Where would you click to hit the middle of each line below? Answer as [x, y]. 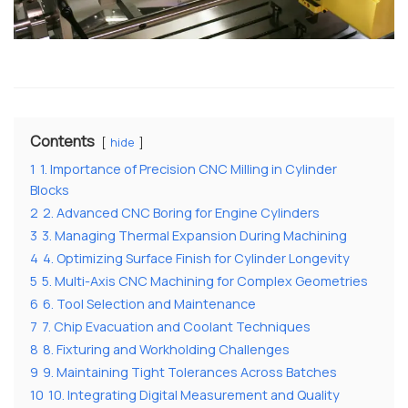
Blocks [50, 190]
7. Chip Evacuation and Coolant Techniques [176, 327]
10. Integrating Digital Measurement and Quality [194, 395]
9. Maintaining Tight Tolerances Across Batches [190, 372]
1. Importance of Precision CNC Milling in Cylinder [189, 169]
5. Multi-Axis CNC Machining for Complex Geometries [205, 281]
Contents [62, 142]
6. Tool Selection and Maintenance [149, 304]
